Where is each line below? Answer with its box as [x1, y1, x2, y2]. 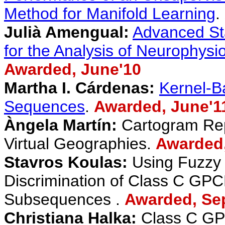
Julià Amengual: [4, 23, 129, 41]
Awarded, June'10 [4, 60, 141, 78]
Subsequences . [4, 190, 125, 208]
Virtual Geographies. [4, 135, 156, 153]
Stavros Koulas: [4, 153, 128, 171]
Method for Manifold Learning [4, 5, 215, 23]
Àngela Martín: [4, 116, 117, 134]
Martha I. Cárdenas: [4, 79, 155, 97]
